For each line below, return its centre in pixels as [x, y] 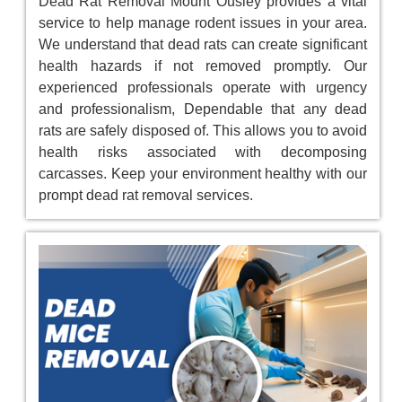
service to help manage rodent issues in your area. [203, 23]
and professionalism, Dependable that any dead [203, 109]
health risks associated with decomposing [203, 153]
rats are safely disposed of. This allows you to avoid [203, 131]
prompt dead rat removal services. [146, 196]
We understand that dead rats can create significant [203, 45]
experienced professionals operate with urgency [203, 88]
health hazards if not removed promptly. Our [203, 66]
